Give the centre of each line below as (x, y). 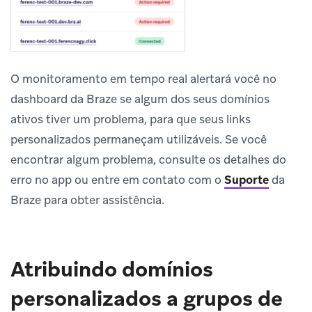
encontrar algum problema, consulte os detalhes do (148, 160)
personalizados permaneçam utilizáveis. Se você (139, 140)
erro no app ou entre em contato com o (117, 180)
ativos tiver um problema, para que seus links (131, 119)
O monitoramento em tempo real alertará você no (143, 79)
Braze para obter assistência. (87, 200)
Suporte (247, 180)
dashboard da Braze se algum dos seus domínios (140, 99)
